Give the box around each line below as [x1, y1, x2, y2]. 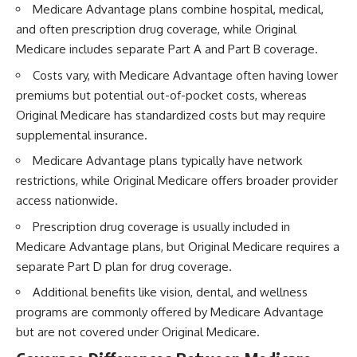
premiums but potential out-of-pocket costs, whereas [16, 87, 307, 103]
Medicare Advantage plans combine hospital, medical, [33, 2, 324, 18]
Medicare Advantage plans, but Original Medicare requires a [16, 238, 339, 254]
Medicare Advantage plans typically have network [33, 153, 302, 169]
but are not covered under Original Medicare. [16, 324, 260, 340]
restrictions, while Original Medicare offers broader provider [16, 173, 338, 189]
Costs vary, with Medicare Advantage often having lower [33, 67, 338, 83]
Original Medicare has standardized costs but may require [16, 107, 326, 123]
